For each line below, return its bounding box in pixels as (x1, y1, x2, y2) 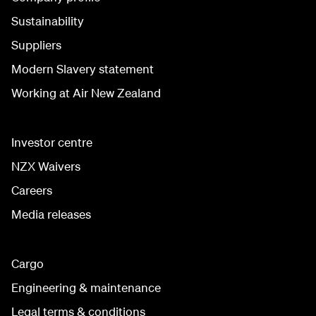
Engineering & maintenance (11, 279, 161, 295)
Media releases (11, 206, 91, 221)
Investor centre (11, 134, 92, 150)
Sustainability (11, 13, 84, 28)
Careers (11, 182, 52, 197)
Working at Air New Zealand (11, 85, 161, 100)
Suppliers (11, 37, 61, 52)
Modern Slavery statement (11, 61, 154, 76)
